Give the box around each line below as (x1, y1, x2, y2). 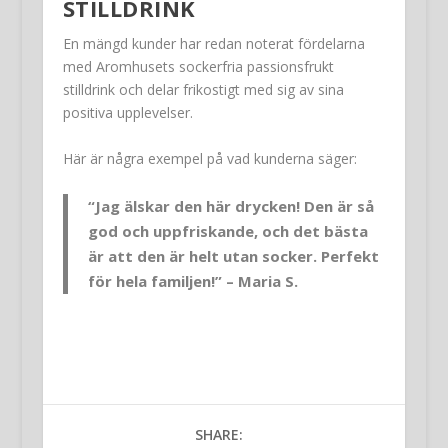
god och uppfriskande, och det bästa (87, 220, 368, 241)
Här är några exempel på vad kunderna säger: (62, 148, 357, 168)
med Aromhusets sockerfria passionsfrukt (62, 57, 334, 77)
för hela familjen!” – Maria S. (87, 270, 298, 291)
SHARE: (194, 424, 243, 444)
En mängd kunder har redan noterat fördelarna (62, 34, 365, 54)
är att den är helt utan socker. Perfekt (87, 245, 379, 266)
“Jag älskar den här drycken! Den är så (87, 195, 374, 216)
